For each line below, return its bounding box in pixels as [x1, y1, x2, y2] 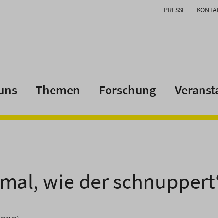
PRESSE [164, 5, 185, 14]
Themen [36, 82, 80, 98]
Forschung [99, 82, 156, 98]
